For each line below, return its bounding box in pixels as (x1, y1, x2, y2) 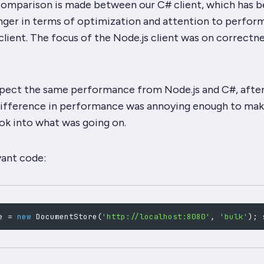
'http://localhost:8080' (101, 212, 210, 222)
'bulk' (219, 212, 248, 222)
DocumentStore (35, 212, 97, 222)
